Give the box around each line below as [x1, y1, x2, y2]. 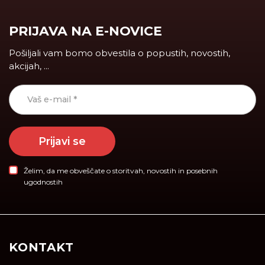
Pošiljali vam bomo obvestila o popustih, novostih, [9, 47, 230, 59]
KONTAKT [9, 240, 74, 255]
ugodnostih [24, 177, 63, 187]
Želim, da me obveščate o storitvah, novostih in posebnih [24, 166, 218, 176]
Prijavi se [38, 135, 86, 148]
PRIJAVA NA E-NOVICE [9, 23, 162, 40]
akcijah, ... [9, 60, 49, 72]
